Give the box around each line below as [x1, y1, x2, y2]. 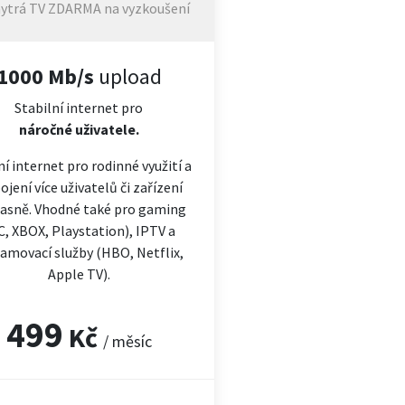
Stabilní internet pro [14, 99, 144, 117]
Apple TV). [47, 265, 110, 283]
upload [93, 62, 162, 90]
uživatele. [71, 120, 139, 138]
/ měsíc [102, 331, 152, 352]
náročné [18, 120, 72, 138]
